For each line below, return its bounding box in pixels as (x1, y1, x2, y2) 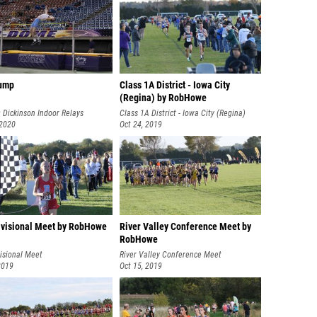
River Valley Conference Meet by (120, 221, 251, 233)
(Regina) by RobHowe (120, 92, 207, 104)
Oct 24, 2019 (120, 120, 162, 129)
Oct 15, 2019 (120, 261, 162, 271)
